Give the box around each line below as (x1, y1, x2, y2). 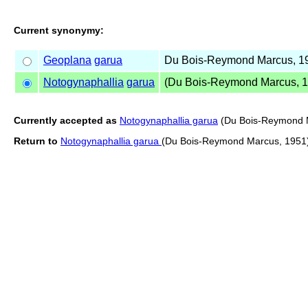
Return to (14, 135, 58, 146)
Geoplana (43, 54, 91, 66)
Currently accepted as (14, 114, 117, 126)
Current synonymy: (14, 24, 104, 36)
